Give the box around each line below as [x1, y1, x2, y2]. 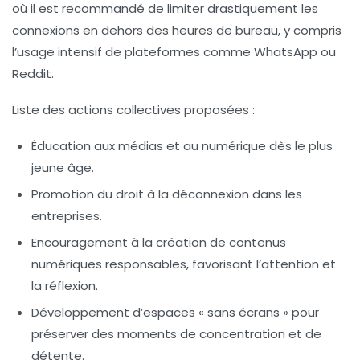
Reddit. [12, 64, 54, 82]
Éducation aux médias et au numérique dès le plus [31, 137, 333, 154]
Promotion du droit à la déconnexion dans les [31, 185, 302, 202]
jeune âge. [31, 158, 94, 176]
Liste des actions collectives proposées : [12, 100, 255, 118]
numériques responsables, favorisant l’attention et [31, 255, 336, 272]
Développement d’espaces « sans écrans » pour [31, 303, 319, 321]
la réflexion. [31, 276, 98, 294]
